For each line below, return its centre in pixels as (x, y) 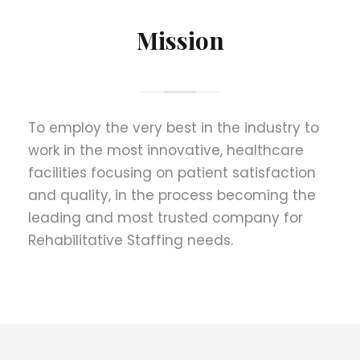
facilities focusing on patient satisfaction (172, 172)
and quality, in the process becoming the (172, 195)
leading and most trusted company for (166, 217)
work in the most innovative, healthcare (166, 150)
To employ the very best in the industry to (174, 127)
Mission (180, 40)
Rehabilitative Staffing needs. (131, 240)
